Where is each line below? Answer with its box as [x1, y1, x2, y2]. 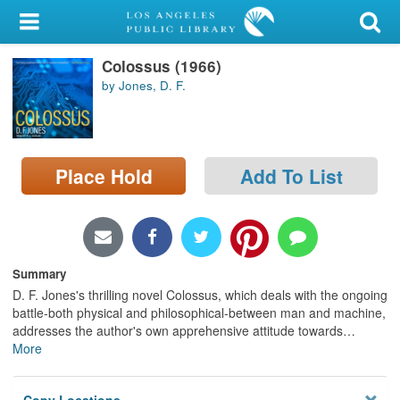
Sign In [43, 100, 86, 120]
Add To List [239, 162, 343, 189]
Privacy [12, 254, 62, 273]
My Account [12, 12, 89, 32]
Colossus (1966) [102, 54, 221, 77]
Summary [12, 264, 66, 282]
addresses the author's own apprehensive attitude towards [12, 321, 343, 339]
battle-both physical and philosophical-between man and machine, [12, 303, 386, 321]
